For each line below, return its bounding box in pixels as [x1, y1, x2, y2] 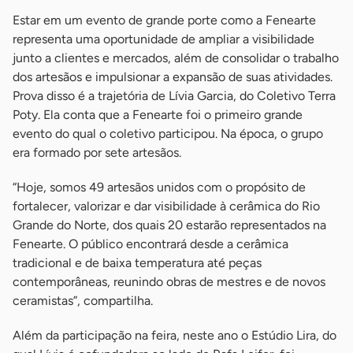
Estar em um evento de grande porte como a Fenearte [13, 12, 316, 28]
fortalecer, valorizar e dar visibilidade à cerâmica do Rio [13, 198, 320, 214]
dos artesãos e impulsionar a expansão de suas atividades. [13, 69, 333, 84]
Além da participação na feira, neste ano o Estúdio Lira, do [13, 327, 336, 343]
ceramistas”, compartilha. [13, 292, 153, 308]
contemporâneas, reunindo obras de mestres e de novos [13, 273, 325, 289]
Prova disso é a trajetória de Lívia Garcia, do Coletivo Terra [13, 87, 336, 103]
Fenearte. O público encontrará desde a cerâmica [13, 236, 288, 251]
